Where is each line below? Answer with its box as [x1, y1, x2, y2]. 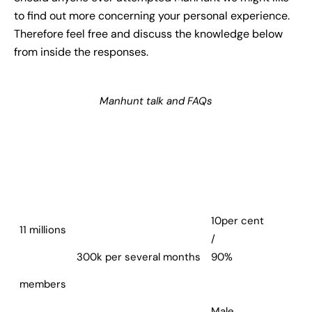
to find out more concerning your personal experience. [14, 8, 290, 24]
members [19, 277, 66, 292]
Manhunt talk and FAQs [100, 94, 212, 109]
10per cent [210, 214, 264, 228]
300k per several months [76, 250, 201, 265]
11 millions [19, 223, 66, 237]
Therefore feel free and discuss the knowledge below [14, 26, 283, 42]
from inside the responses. [14, 45, 148, 60]
